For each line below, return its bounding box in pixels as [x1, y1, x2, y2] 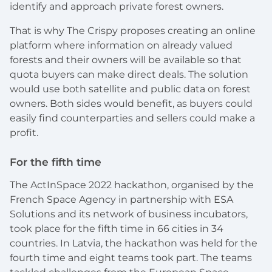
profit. [10, 127, 38, 139]
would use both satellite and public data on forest [10, 83, 251, 95]
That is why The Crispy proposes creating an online [10, 25, 256, 37]
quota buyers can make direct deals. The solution [10, 69, 248, 81]
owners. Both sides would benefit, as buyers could [10, 98, 253, 110]
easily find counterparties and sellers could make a [10, 112, 255, 124]
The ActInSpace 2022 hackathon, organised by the [10, 178, 254, 191]
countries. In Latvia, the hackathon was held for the [10, 237, 257, 249]
